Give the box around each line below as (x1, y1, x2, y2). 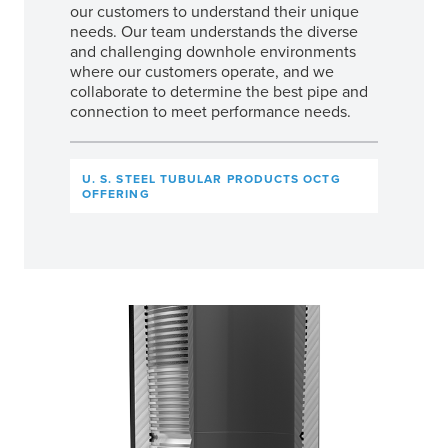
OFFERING (82, 184, 150, 202)
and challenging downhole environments (70, 39, 356, 62)
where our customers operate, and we (70, 59, 334, 82)
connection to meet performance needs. (70, 99, 351, 122)
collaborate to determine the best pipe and (70, 79, 368, 102)
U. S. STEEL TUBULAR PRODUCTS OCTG (82, 169, 341, 187)
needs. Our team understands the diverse (70, 19, 358, 42)
